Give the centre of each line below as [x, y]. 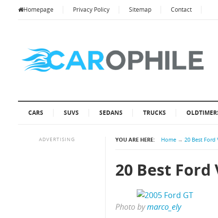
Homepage [38, 9]
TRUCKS [154, 113]
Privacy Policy [91, 9]
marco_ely [164, 207]
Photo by [131, 207]
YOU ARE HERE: [135, 139]
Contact [181, 9]
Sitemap [140, 9]
